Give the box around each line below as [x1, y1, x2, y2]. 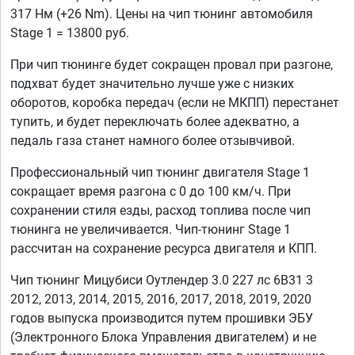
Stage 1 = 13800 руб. [10, 25, 129, 41]
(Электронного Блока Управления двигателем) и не [10, 330, 316, 345]
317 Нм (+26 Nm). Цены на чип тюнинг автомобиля [10, 6, 313, 22]
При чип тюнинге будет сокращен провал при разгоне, [10, 57, 333, 73]
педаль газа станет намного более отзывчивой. [10, 133, 295, 149]
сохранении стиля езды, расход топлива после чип [10, 203, 311, 219]
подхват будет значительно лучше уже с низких [10, 76, 294, 92]
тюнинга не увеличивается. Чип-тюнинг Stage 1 [10, 222, 291, 238]
